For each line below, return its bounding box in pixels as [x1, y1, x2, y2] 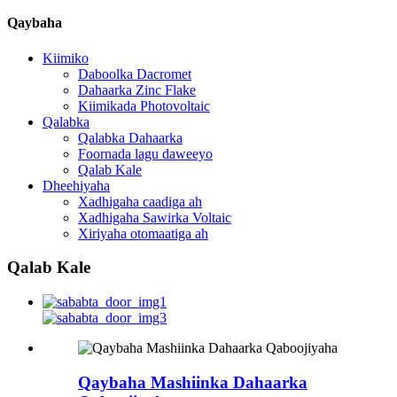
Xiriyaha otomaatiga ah [78, 225, 208, 241]
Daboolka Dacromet [78, 66, 191, 82]
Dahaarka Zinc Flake [78, 82, 196, 97]
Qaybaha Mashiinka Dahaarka [78, 372, 307, 392]
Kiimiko [43, 50, 89, 66]
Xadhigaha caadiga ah [78, 193, 202, 209]
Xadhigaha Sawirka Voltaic [78, 209, 231, 225]
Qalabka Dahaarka [78, 129, 183, 145]
